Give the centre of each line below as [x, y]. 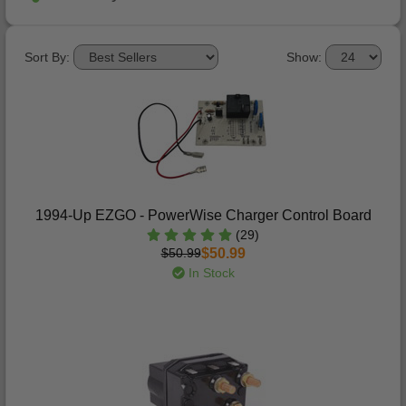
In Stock [209, 273]
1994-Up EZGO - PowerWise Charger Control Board [203, 215]
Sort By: [47, 57]
